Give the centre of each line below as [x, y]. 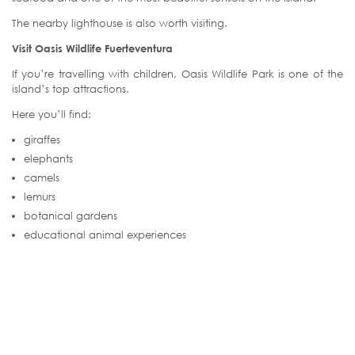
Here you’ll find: [52, 114]
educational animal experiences [105, 234]
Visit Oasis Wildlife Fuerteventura [92, 48]
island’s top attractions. [71, 88]
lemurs [40, 196]
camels [42, 177]
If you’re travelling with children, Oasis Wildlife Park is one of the [177, 73]
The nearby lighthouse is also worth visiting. [120, 23]
